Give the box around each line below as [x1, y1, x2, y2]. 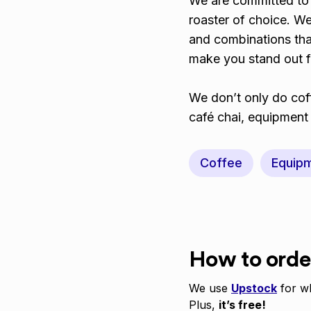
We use [189, 281, 231, 295]
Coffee [200, 155, 242, 170]
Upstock [231, 281, 277, 295]
